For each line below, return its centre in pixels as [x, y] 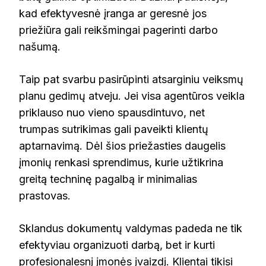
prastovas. [45, 196]
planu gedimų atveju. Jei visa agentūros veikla [132, 96]
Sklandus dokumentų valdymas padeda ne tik [131, 229]
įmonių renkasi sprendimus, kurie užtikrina [121, 163]
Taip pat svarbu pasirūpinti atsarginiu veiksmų [131, 80]
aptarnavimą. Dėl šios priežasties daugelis [122, 146]
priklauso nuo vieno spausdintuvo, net [112, 113]
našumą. [40, 47]
